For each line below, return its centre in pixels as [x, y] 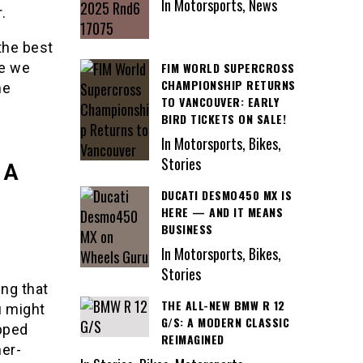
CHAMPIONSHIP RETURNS [228, 84]
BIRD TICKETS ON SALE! [223, 118]
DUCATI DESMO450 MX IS [226, 194]
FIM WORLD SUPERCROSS [228, 67]
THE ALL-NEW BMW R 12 [223, 305]
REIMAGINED [192, 340]
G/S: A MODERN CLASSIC [225, 322]
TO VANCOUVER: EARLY [220, 101]
